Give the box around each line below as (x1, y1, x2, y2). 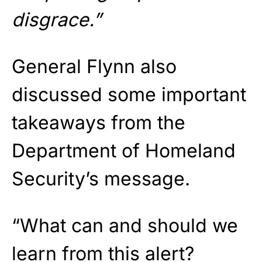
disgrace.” (12, 8, 101, 32)
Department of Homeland (12, 139, 236, 163)
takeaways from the (12, 111, 185, 135)
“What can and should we (12, 214, 238, 237)
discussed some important (12, 83, 246, 106)
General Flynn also (12, 55, 177, 78)
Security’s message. (12, 167, 190, 191)
